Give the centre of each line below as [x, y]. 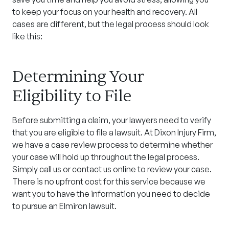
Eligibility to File [72, 96]
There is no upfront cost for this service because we [109, 181]
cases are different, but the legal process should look [111, 24]
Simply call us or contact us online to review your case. [112, 169]
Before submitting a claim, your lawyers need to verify [112, 120]
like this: [27, 36]
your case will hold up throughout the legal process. [106, 157]
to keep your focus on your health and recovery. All [105, 12]
